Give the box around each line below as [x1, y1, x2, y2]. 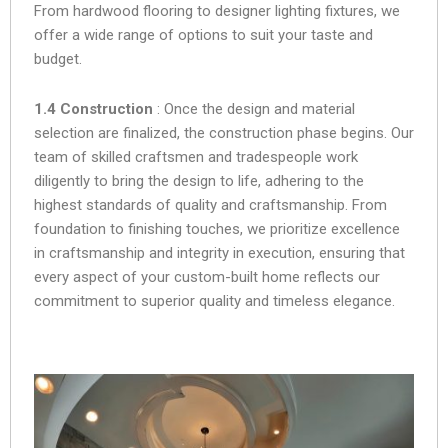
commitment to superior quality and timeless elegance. [34, 292, 395, 310]
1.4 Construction [34, 100, 153, 118]
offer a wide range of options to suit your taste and [34, 25, 373, 44]
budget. [34, 49, 82, 68]
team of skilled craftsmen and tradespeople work [34, 148, 358, 166]
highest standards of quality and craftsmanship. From [34, 196, 387, 214]
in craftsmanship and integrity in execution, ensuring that [34, 244, 405, 262]
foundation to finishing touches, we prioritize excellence [34, 220, 400, 238]
